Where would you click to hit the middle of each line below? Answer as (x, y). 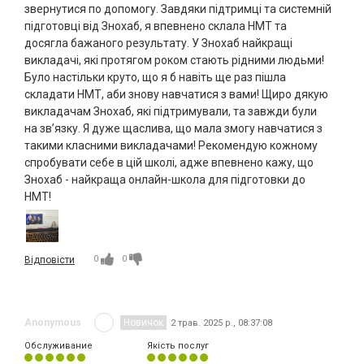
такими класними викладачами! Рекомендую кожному (171, 146)
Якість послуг (178, 346)
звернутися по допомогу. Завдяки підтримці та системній (178, 9)
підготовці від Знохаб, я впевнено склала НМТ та (156, 26)
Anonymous (53, 323)
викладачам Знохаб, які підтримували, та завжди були (171, 112)
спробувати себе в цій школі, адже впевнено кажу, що (169, 163)
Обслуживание (58, 346)
